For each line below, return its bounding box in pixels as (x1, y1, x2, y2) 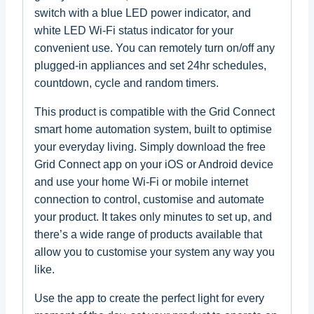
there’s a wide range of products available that (34, 228, 262, 240)
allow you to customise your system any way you (34, 245, 275, 258)
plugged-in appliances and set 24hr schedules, (34, 59, 266, 71)
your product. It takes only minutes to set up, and (34, 210, 272, 223)
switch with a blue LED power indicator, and (34, 6, 251, 19)
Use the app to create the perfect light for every (34, 292, 264, 304)
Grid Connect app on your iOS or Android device (34, 158, 273, 170)
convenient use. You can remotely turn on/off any (34, 41, 275, 54)
